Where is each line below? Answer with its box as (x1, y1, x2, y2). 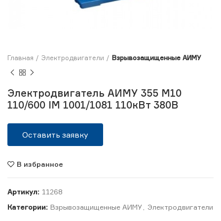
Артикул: (7, 187, 41, 196)
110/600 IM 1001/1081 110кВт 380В (7, 99, 178, 111)
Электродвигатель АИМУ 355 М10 (7, 87, 182, 99)
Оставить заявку (22, 130, 88, 140)
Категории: (7, 203, 50, 211)
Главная (7, 54, 34, 62)
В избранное (17, 160, 63, 168)
